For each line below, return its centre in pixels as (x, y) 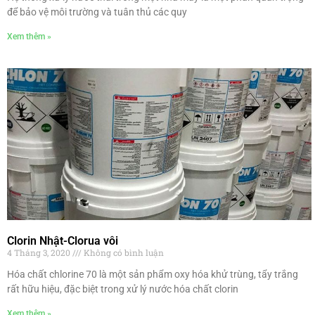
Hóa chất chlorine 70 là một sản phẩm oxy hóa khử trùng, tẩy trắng (153, 275)
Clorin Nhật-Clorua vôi (63, 241)
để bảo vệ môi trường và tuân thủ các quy (97, 12)
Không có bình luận (123, 253)
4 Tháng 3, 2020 (40, 253)
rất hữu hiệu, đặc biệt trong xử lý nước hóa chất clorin (123, 289)
